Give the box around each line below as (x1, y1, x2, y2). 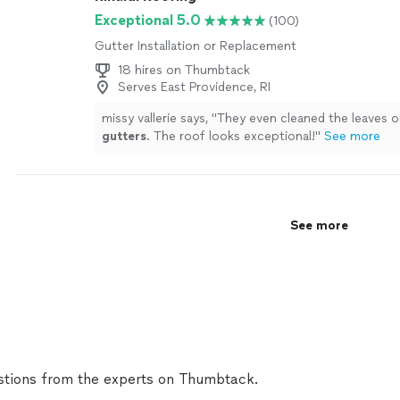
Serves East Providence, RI (118, 79, 271, 95)
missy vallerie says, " (102, 111, 217, 126)
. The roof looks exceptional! (146, 129, 315, 144)
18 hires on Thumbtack (118, 62, 250, 78)
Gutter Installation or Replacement (95, 38, 296, 54)
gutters (102, 129, 146, 144)
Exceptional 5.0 (95, 12, 201, 29)
